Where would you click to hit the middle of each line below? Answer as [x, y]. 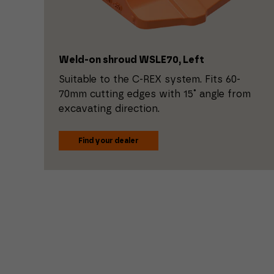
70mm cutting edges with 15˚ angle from [155, 94]
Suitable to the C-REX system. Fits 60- [150, 79]
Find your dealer [109, 140]
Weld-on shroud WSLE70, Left [131, 60]
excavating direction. [109, 109]
